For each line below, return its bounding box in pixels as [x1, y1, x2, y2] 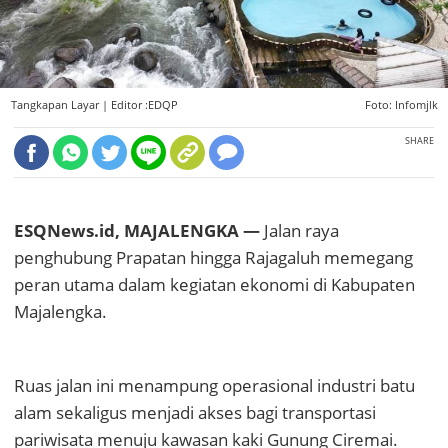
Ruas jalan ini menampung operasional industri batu [14, 374, 415, 398]
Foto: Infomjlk [364, 98, 438, 113]
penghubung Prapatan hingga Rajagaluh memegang [14, 246, 413, 270]
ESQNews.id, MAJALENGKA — [14, 219, 260, 243]
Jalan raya [260, 219, 339, 243]
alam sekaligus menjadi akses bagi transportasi [14, 401, 376, 425]
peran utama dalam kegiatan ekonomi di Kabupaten [14, 273, 415, 297]
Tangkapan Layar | [10, 98, 111, 113]
